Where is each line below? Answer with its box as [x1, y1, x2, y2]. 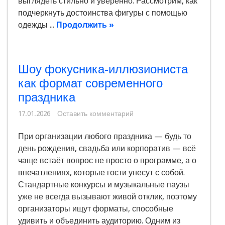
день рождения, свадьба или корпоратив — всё [18, 144, 196, 154]
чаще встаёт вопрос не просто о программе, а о [18, 156, 196, 166]
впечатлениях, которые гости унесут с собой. [18, 168, 185, 178]
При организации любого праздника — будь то [18, 132, 191, 142]
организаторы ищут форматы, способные [18, 204, 173, 214]
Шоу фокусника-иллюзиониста [18, 62, 188, 77]
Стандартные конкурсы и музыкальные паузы [18, 180, 189, 190]
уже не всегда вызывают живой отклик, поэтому [18, 192, 197, 202]
